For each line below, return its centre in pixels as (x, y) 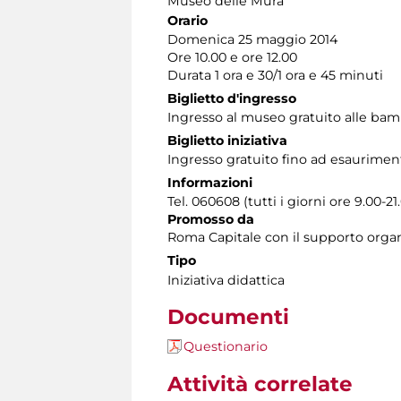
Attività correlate (260, 384)
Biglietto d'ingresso (232, 98)
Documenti (228, 316)
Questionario (226, 346)
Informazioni (210, 182)
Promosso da (211, 219)
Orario (188, 20)
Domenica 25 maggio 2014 (252, 39)
